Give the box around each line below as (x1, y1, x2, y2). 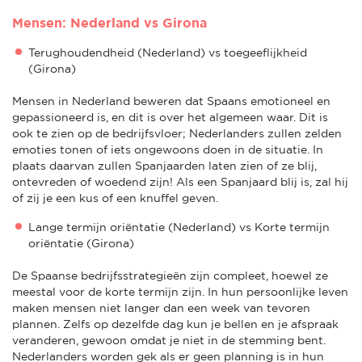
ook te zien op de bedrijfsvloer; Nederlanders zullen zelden (12, 126, 342, 140)
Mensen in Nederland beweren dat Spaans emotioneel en (12, 94, 330, 107)
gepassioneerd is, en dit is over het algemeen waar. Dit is (12, 110, 328, 124)
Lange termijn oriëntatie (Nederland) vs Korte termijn (28, 220, 330, 234)
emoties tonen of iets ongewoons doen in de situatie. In (12, 142, 323, 156)
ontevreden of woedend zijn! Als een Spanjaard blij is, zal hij (12, 175, 348, 188)
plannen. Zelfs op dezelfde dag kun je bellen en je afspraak (12, 317, 339, 330)
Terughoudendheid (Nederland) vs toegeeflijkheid (28, 45, 307, 59)
